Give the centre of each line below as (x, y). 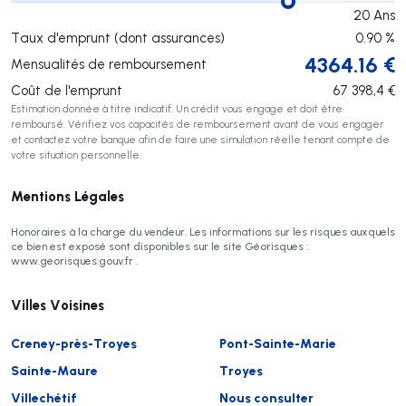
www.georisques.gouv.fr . (74, 260)
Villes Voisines (58, 304)
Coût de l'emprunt (67, 90)
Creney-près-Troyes (74, 343)
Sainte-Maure (54, 370)
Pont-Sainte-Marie (278, 343)
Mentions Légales (68, 195)
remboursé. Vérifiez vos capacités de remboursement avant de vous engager (197, 124)
